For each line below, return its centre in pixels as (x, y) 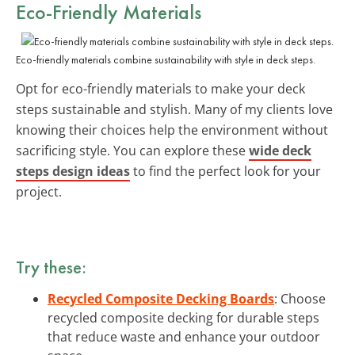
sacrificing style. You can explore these (132, 150)
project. (39, 191)
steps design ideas (73, 171)
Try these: (51, 267)
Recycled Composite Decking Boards (161, 298)
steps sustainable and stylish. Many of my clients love (174, 109)
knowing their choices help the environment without (172, 130)
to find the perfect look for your (225, 171)
